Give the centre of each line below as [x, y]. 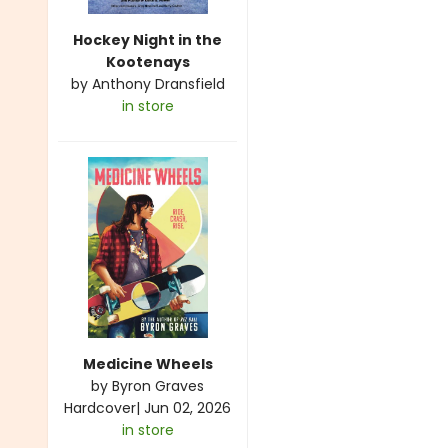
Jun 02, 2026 [187, 407]
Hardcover [100, 407]
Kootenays [147, 61]
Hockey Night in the [147, 39]
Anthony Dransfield [158, 83]
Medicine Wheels [147, 363]
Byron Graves [158, 385]
